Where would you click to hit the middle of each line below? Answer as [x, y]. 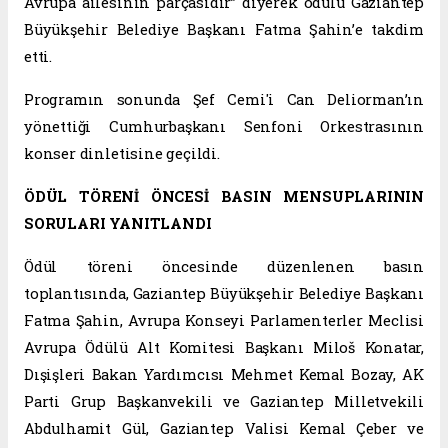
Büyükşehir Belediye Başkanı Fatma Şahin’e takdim [224, 30]
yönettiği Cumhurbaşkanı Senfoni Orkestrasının [224, 127]
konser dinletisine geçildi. [122, 154]
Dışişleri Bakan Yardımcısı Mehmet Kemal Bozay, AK [224, 375]
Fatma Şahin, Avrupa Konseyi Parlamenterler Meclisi [224, 321]
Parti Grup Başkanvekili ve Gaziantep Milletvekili [224, 402]
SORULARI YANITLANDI [118, 224]
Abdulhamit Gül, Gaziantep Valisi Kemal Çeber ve [224, 429]
